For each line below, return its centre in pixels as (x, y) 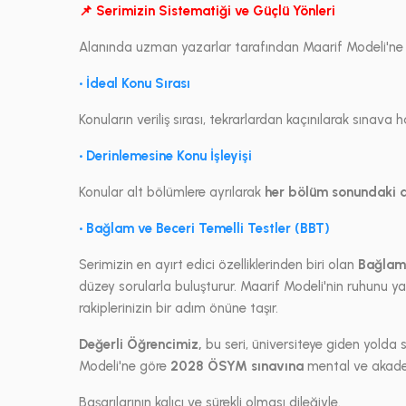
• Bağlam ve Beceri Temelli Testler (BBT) (204, 228)
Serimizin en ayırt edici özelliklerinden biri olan (218, 265)
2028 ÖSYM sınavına (237, 366)
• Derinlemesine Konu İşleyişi (165, 156)
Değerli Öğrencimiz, (140, 344)
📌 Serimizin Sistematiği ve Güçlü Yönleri (207, 11)
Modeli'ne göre (125, 366)
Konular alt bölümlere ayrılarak (172, 192)
